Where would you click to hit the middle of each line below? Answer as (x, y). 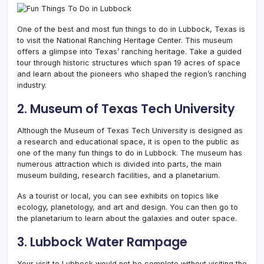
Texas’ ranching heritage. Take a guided (168, 51)
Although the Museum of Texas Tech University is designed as (130, 130)
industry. (32, 85)
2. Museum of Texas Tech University (126, 108)
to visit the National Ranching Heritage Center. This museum (125, 40)
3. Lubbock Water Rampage (102, 242)
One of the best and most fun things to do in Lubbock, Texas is (131, 29)
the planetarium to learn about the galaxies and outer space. (127, 218)
